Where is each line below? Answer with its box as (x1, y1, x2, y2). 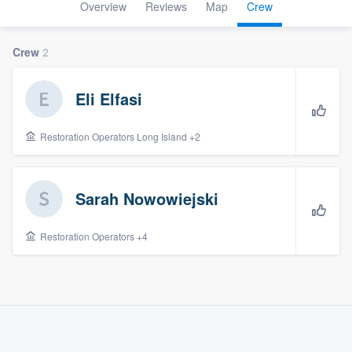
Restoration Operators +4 (38, 229, 148, 243)
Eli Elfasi (75, 86, 142, 110)
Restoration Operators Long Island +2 (38, 129, 200, 143)
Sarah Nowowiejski (75, 186, 218, 210)
